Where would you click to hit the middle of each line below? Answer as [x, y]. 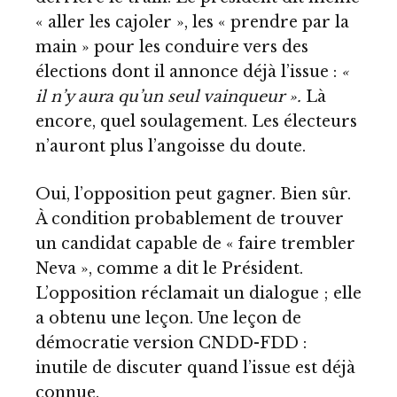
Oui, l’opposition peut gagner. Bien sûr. [193, 194]
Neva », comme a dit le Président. [169, 268]
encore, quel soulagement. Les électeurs [196, 122]
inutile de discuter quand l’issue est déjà [195, 367]
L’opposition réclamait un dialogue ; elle [198, 293]
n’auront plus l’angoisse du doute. [171, 147]
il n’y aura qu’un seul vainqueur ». [171, 97]
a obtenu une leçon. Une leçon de [168, 318]
